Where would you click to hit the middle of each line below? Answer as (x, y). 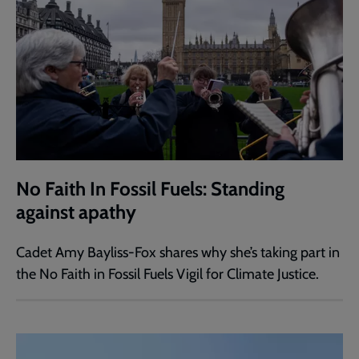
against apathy (76, 212)
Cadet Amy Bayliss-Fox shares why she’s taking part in (178, 252)
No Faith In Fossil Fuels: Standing (150, 188)
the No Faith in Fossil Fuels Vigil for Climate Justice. (167, 274)
